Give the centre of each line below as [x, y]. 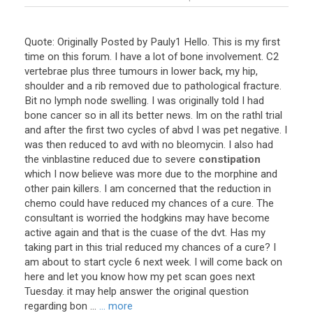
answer [136, 291]
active [38, 233]
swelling [129, 101]
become [251, 218]
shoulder [44, 86]
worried [104, 218]
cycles [142, 130]
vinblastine [66, 159]
